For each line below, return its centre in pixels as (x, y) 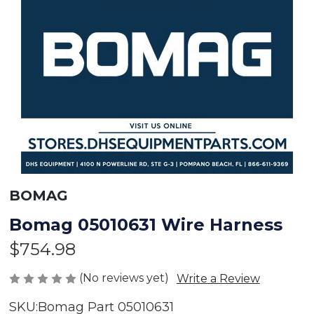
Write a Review (218, 278)
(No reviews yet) (124, 278)
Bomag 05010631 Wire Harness (145, 224)
